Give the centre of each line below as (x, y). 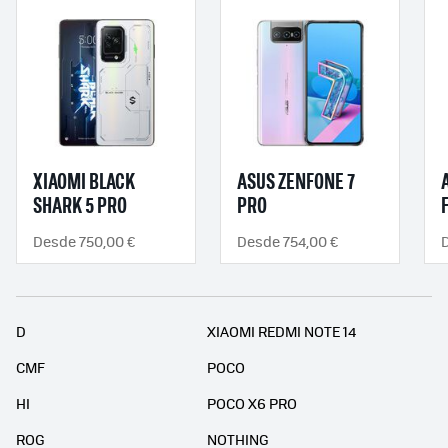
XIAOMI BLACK (84, 183)
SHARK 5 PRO (80, 207)
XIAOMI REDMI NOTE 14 (282, 331)
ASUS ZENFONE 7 (296, 183)
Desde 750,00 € (84, 241)
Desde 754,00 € (288, 241)
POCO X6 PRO (252, 403)
